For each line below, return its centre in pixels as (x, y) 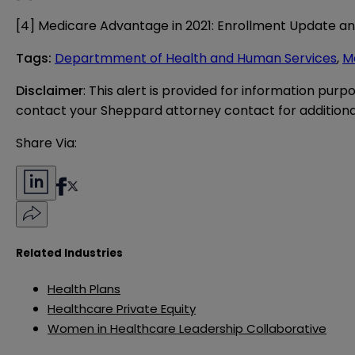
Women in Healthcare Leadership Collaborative (187, 328)
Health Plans (84, 288)
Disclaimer (50, 91)
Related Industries (69, 253)
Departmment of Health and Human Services (196, 59)
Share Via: (46, 143)
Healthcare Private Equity (122, 308)
